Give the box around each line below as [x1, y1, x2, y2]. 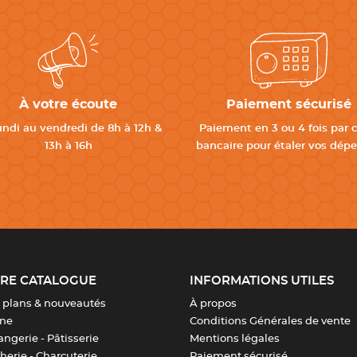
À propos [189, 299, 237, 309]
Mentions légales [189, 334, 280, 344]
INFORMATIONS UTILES [189, 275, 334, 287]
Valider [52, 48, 88, 59]
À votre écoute [19, 98, 117, 111]
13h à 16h [44, 141, 92, 151]
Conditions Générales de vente [189, 316, 351, 327]
